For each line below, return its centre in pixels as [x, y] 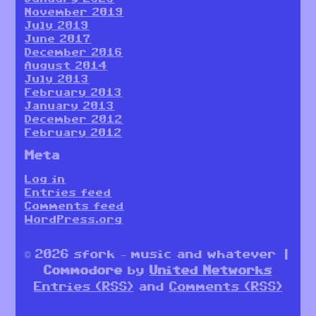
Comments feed [75, 206]
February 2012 [74, 133]
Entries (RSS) [84, 287]
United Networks [211, 271]
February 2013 [74, 92]
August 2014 [66, 66]
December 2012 [74, 119]
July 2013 [57, 79]
